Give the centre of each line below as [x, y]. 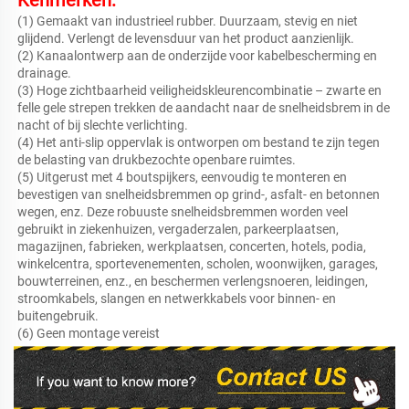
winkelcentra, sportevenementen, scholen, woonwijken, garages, [198, 263]
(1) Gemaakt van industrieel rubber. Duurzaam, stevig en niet [188, 21]
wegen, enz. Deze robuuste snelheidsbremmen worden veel [183, 211]
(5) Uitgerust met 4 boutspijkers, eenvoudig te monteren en [182, 177]
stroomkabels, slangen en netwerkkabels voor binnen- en [177, 298]
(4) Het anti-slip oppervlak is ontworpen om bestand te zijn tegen [199, 142]
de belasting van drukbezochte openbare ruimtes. [158, 159]
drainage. [46, 73]
